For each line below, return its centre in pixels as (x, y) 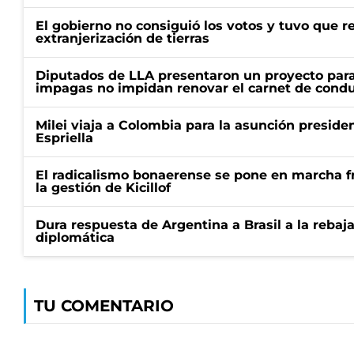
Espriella (64, 138)
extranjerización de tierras (122, 38)
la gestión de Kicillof (103, 188)
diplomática (75, 237)
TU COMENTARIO (104, 306)
